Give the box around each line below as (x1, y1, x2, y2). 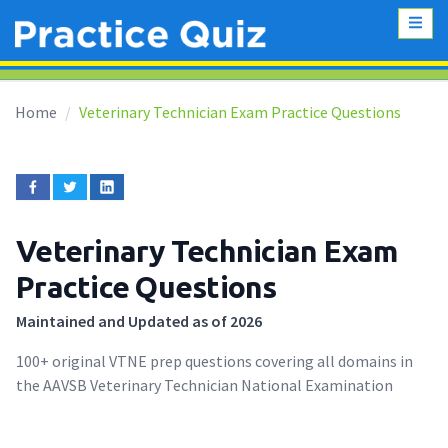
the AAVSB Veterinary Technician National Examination (16, 375, 393, 396)
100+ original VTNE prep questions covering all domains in (16, 351, 413, 372)
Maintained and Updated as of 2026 (16, 311, 262, 332)
